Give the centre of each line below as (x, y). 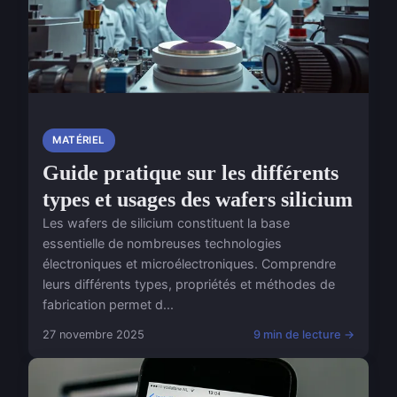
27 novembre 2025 (93, 335)
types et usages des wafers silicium (198, 200)
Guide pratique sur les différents (191, 173)
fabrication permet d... (108, 305)
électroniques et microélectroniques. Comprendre (189, 264)
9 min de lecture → (304, 335)
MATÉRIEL (79, 140)
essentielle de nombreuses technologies (162, 244)
